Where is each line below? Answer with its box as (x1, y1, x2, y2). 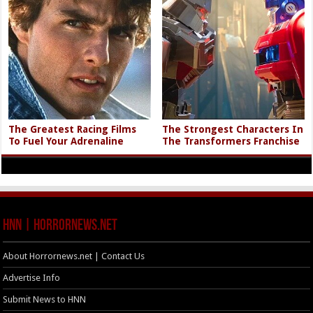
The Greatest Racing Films (8, 123, 137, 135)
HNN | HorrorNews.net (3, 217, 118, 234)
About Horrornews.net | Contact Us (3, 250, 145, 261)
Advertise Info (3, 272, 61, 283)
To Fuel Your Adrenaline (8, 135, 124, 147)
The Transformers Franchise (162, 135, 300, 147)
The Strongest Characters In (162, 123, 304, 135)
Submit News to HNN (3, 293, 87, 305)
